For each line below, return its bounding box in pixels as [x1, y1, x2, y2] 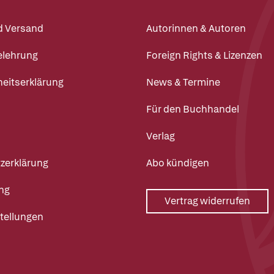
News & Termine [146, 76, 220, 89]
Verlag [146, 130, 175, 143]
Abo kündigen [146, 157, 209, 170]
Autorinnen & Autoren [146, 22, 246, 35]
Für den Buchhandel [146, 103, 239, 116]
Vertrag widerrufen [165, 194, 250, 208]
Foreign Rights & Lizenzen [146, 49, 262, 62]
